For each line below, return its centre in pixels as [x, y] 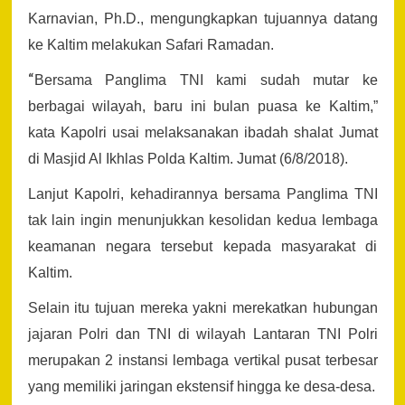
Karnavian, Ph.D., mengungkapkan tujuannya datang [202, 18]
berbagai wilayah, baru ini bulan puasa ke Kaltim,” [202, 106]
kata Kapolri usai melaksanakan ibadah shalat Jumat [202, 132]
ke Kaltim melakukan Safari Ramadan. [151, 44]
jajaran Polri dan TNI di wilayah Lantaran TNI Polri [202, 334]
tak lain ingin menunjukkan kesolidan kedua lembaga [202, 220]
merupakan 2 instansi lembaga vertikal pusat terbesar [202, 360]
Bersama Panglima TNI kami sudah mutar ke [206, 80]
